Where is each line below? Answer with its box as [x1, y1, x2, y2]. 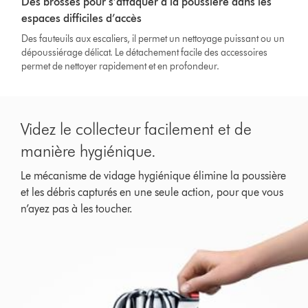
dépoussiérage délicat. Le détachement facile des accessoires [21, 46, 268, 58]
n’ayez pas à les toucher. [21, 201, 133, 215]
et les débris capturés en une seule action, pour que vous [21, 185, 284, 199]
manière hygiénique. [21, 140, 157, 161]
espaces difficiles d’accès [21, 11, 142, 25]
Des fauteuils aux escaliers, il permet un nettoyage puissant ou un [21, 32, 285, 45]
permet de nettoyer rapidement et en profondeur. [21, 60, 220, 72]
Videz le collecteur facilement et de [21, 118, 252, 139]
